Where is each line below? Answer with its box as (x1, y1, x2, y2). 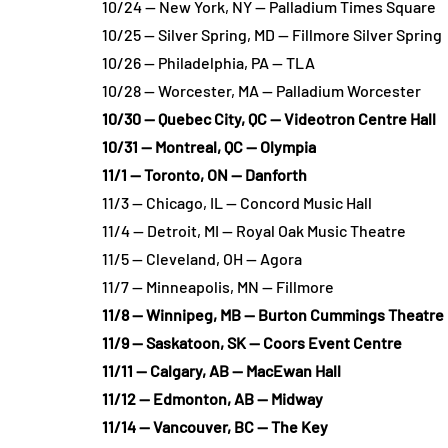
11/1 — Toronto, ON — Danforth (102, 165, 307, 184)
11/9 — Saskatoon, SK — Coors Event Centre (102, 333, 402, 352)
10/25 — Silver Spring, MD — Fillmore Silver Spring (102, 25, 442, 44)
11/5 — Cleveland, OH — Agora (102, 249, 302, 268)
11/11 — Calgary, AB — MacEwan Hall (102, 361, 341, 380)
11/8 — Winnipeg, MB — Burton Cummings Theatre (102, 305, 444, 324)
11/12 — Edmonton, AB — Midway (102, 389, 323, 408)
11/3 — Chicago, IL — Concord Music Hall (102, 193, 372, 212)
